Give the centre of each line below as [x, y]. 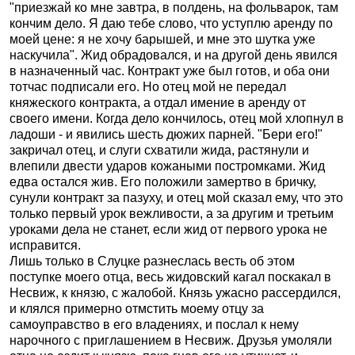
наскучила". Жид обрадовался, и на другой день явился [174, 55]
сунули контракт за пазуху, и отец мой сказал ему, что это [176, 198]
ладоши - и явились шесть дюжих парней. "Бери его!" [166, 134]
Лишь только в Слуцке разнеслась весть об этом [152, 261]
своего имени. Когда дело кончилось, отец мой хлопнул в [177, 118]
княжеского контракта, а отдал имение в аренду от [158, 103]
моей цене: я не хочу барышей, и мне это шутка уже [162, 39]
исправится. [45, 245]
